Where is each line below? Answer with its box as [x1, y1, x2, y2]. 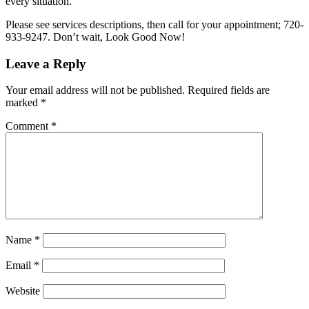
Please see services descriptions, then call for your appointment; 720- [6, 18, 303, 30]
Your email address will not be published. [6, 84, 185, 97]
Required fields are [188, 84, 270, 97]
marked [6, 97, 41, 109]
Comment [6, 120, 51, 132]
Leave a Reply [6, 56, 86, 71]
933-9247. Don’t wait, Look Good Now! [6, 30, 185, 43]
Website [6, 285, 40, 297]
